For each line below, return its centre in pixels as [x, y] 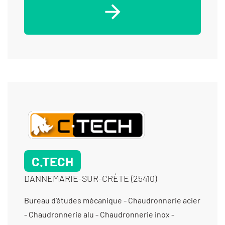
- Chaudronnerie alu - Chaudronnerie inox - [99, 214]
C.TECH [52, 161]
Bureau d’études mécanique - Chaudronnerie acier [112, 200]
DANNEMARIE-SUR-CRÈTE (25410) [90, 178]
